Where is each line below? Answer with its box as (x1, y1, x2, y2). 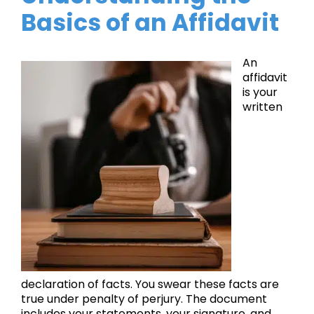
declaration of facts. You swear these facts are (21, 276, 279, 293)
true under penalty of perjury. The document (21, 291, 267, 308)
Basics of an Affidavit (21, 6, 279, 39)
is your (243, 84, 278, 101)
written (243, 99, 282, 116)
